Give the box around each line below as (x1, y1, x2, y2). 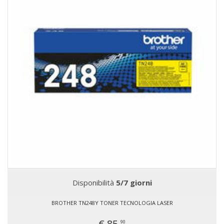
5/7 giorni (115, 177, 152, 187)
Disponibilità (72, 177, 116, 187)
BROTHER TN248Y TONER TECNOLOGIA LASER (51, 199, 173, 206)
